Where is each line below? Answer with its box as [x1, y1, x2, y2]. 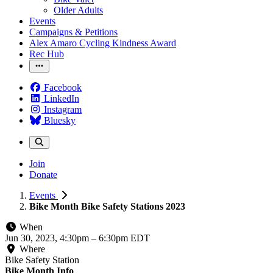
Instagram [44, 104, 82, 115]
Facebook [44, 82, 82, 93]
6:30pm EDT [99, 233, 150, 243]
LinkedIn [44, 93, 79, 104]
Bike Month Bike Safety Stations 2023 [29, 201, 185, 211]
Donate [29, 169, 57, 180]
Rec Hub [29, 49, 64, 59]
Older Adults [54, 5, 103, 15]
